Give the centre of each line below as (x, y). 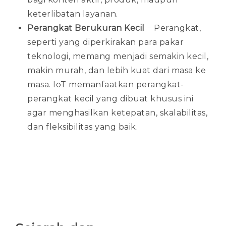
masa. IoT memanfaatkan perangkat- (106, 85)
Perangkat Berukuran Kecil (86, 28)
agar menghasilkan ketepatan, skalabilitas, (117, 113)
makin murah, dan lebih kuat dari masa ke (117, 71)
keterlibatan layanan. (73, 14)
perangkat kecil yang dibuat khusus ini (110, 99)
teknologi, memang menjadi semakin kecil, (118, 56)
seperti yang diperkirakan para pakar (105, 42)
